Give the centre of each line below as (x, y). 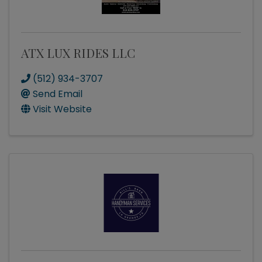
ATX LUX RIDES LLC (78, 53)
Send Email (58, 94)
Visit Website (62, 109)
